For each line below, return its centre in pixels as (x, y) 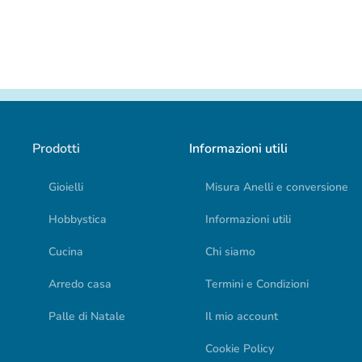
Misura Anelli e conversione (276, 187)
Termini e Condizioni (257, 284)
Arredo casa (80, 284)
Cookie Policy (239, 348)
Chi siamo (230, 251)
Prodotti (57, 148)
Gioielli (66, 187)
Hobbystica (78, 219)
